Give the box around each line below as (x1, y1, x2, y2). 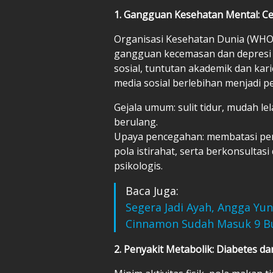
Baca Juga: (126, 183, 179, 198)
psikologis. (114, 158, 163, 172)
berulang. (114, 115, 158, 129)
